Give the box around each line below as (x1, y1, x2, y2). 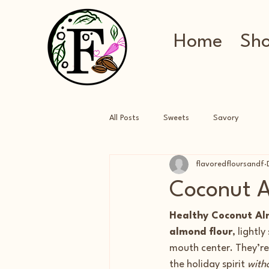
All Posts (109, 114, 139, 122)
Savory (213, 114, 238, 122)
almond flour (169, 226, 232, 237)
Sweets (163, 114, 189, 122)
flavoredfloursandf (196, 160, 264, 169)
